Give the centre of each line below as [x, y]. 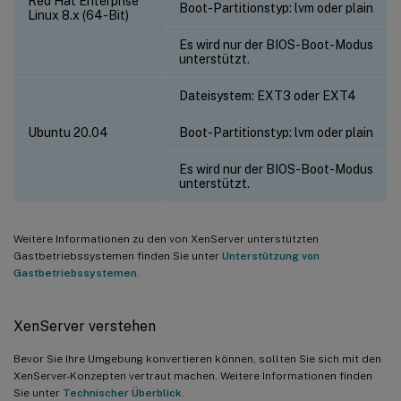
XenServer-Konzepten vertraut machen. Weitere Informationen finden [193, 375]
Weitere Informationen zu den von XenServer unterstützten [166, 239]
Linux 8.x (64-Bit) [78, 15]
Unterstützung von [271, 256]
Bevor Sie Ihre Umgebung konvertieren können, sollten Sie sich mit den [197, 358]
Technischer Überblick [122, 392]
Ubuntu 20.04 [68, 132]
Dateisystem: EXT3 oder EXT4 [268, 95]
